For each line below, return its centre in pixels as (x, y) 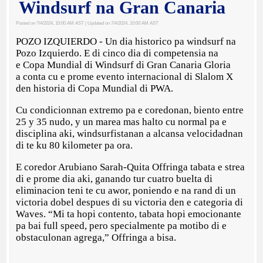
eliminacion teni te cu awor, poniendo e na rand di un (126, 190)
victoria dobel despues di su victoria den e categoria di (130, 202)
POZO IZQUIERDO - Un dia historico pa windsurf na (126, 41)
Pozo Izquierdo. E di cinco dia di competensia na (117, 53)
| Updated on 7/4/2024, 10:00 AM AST (122, 23)
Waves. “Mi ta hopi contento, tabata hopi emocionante (129, 214)
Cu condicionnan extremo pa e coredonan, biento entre (130, 110)
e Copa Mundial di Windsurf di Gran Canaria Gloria (124, 65)
